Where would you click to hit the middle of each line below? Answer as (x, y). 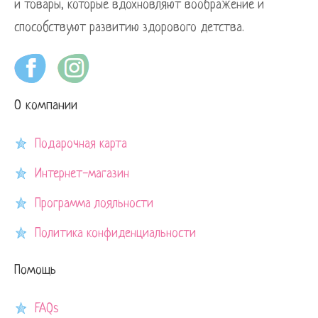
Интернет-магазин (82, 174)
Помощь (35, 270)
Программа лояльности (94, 203)
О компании (46, 106)
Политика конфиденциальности (115, 233)
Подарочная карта (81, 144)
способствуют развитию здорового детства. (129, 27)
